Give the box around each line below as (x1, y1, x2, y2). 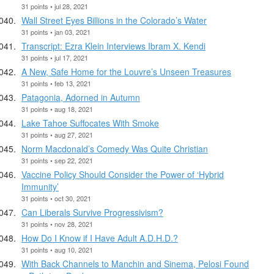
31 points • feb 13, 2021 (21, 78, 91, 88)
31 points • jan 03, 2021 (21, 26, 91, 37)
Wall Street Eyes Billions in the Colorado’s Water (21, 13, 207, 26)
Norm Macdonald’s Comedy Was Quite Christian (21, 142, 208, 155)
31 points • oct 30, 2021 (21, 193, 91, 203)
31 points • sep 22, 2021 (21, 155, 93, 165)
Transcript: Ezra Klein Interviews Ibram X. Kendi (21, 39, 206, 52)
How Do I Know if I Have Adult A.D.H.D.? (21, 231, 178, 244)
